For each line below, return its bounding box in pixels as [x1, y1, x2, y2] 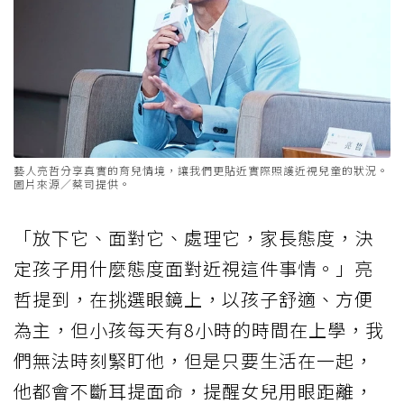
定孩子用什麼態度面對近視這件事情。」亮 [14, 255, 373, 282]
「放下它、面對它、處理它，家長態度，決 [14, 225, 373, 252]
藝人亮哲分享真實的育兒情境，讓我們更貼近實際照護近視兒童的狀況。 [14, 162, 389, 179]
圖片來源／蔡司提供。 [14, 176, 131, 192]
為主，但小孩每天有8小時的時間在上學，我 [14, 317, 384, 344]
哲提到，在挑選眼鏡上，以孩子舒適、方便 [14, 286, 373, 313]
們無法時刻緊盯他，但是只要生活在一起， [14, 347, 373, 374]
